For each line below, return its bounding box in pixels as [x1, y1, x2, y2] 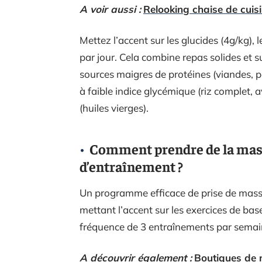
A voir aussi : [80, 3, 141, 15]
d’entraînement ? [80, 157, 183, 175]
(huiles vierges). [80, 102, 149, 114]
